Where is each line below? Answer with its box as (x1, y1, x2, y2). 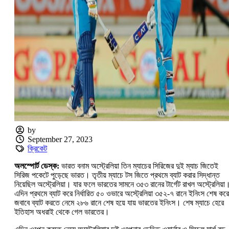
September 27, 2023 (28, 135, 93, 144)
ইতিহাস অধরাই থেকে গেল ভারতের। (14, 208, 109, 217)
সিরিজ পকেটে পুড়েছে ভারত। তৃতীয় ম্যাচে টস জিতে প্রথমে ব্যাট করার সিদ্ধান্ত (14, 171, 220, 180)
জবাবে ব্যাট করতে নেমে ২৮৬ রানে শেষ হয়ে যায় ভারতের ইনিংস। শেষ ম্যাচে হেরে (14, 198, 224, 208)
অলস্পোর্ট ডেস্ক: (14, 162, 59, 171)
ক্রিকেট (28, 144, 48, 153)
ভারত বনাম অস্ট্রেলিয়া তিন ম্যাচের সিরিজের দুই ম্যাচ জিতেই (59, 162, 218, 171)
